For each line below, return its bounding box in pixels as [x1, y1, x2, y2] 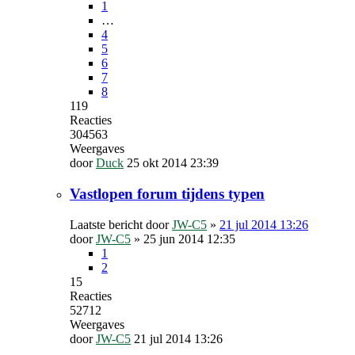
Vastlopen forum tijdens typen [70, 185, 265, 203]
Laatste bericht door [70, 217, 172, 231]
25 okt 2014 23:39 [127, 156, 219, 170]
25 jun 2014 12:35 [143, 231, 235, 246]
